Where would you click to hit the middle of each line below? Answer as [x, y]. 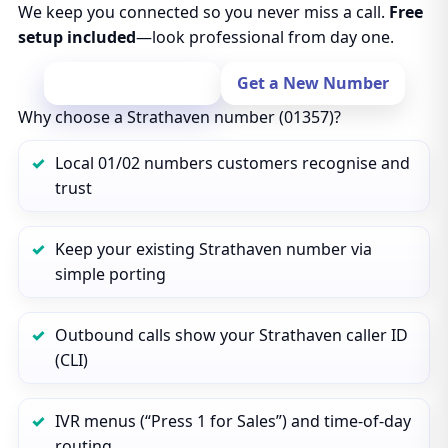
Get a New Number [312, 83]
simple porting [110, 274]
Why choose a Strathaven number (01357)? [179, 117]
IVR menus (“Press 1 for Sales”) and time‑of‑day [232, 421]
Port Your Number [132, 83]
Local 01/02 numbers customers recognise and [232, 163]
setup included [76, 37]
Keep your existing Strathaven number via [213, 249]
